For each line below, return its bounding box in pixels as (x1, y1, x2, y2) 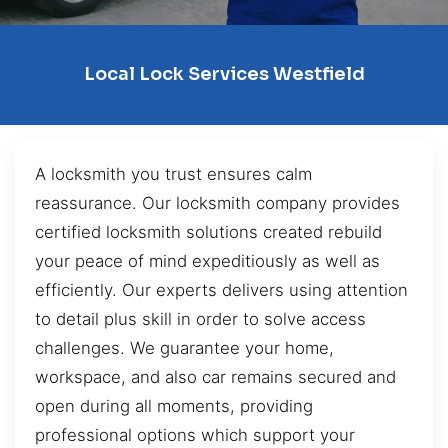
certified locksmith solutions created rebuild (35, 221, 382, 242)
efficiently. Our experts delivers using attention (35, 279, 408, 300)
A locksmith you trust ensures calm (35, 163, 312, 184)
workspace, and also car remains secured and (35, 366, 396, 387)
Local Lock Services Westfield (83, 63, 365, 86)
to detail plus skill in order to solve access (35, 308, 366, 329)
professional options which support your (35, 424, 355, 445)
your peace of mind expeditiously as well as (35, 250, 380, 271)
